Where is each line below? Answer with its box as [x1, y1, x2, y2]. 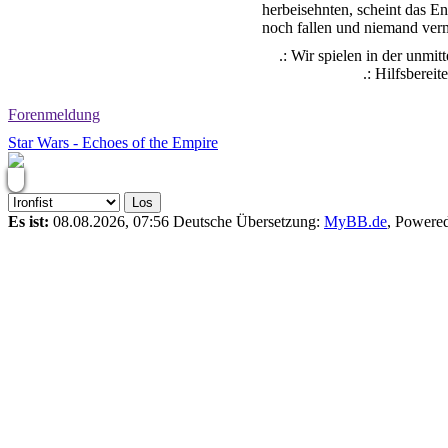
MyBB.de [324, 213, 387, 230]
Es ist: [8, 213, 49, 230]
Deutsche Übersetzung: [173, 213, 324, 230]
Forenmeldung [8, 106, 100, 123]
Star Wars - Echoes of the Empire [8, 134, 218, 151]
